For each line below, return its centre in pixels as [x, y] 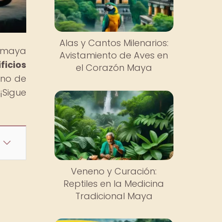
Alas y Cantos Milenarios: [114, 43]
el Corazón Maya [114, 68]
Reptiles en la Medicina [114, 183]
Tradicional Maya [114, 196]
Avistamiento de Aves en [114, 55]
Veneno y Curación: [114, 171]
